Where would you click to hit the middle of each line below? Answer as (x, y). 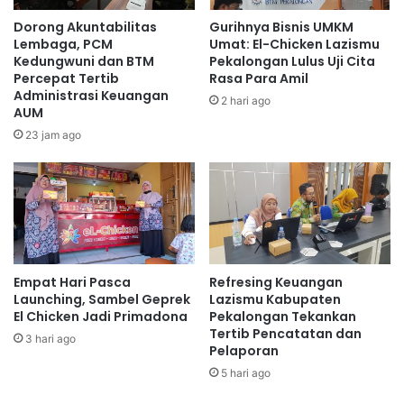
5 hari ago (246, 372)
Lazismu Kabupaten (275, 299)
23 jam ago (53, 135)
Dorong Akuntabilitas (85, 28)
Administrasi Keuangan (91, 96)
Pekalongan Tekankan (283, 316)
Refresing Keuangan (276, 282)
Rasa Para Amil (259, 79)
